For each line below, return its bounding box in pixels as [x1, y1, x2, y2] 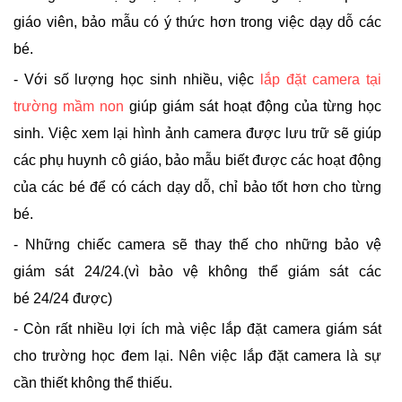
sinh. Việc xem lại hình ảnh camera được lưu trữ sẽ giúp [13, 126, 381, 141]
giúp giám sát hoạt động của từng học [123, 99, 381, 114]
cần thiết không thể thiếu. [13, 375, 172, 390]
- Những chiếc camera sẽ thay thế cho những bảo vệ [13, 237, 381, 252]
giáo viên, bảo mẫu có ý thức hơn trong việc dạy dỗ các [13, 14, 381, 30]
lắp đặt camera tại [260, 72, 381, 87]
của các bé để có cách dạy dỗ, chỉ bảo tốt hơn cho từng [13, 179, 381, 195]
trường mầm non [13, 99, 124, 114]
